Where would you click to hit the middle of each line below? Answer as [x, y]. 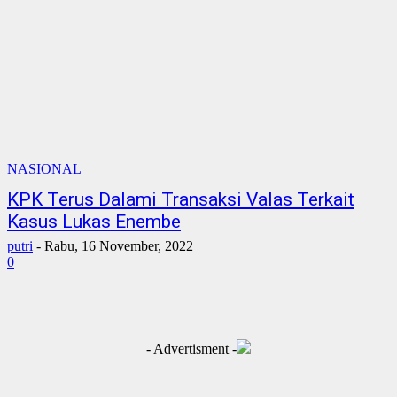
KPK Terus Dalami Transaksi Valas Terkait [181, 199]
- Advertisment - [191, 349]
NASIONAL [44, 169]
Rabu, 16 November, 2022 [119, 246]
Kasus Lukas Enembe [94, 222]
